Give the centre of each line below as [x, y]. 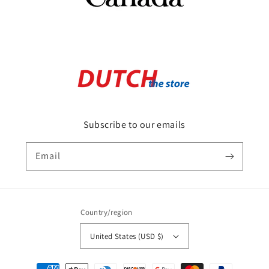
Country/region [107, 213]
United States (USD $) [127, 236]
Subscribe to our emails [134, 125]
